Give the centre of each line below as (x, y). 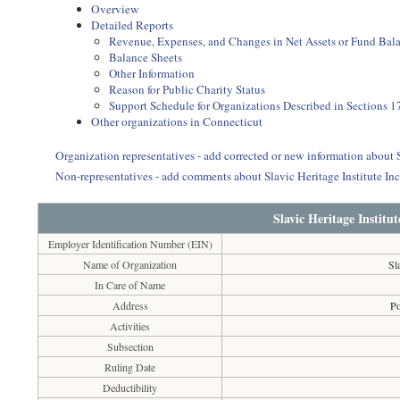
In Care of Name (130, 285)
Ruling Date (130, 367)
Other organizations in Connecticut (177, 121)
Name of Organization (130, 264)
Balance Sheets (146, 57)
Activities (130, 326)
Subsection (130, 346)
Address (130, 305)
